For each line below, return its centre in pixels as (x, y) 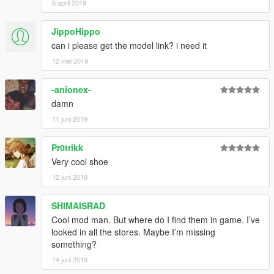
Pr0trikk (67, 147)
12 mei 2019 (70, 60)
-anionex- (71, 89)
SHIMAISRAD (78, 205)
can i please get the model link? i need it (129, 45)
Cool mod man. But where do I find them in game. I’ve (156, 219)
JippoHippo (76, 31)
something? (74, 244)
